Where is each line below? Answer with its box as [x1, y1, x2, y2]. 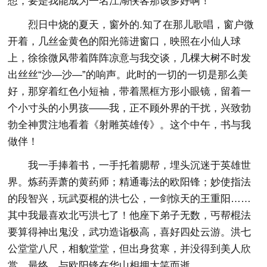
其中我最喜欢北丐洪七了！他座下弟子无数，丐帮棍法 [8, 209, 252, 221]
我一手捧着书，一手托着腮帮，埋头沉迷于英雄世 [28, 159, 252, 171]
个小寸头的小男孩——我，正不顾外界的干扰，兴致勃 [8, 102, 252, 114]
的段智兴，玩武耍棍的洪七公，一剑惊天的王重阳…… [8, 193, 252, 204]
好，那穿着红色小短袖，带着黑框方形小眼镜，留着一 [8, 85, 252, 97]
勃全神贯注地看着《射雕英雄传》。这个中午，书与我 [8, 119, 252, 131]
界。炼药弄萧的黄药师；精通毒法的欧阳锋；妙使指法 [8, 176, 252, 188]
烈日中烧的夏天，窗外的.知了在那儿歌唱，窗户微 [28, 18, 254, 30]
